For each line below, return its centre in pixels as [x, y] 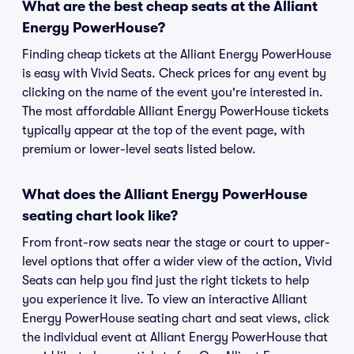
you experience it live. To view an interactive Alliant [165, 299]
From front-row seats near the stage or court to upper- [176, 243]
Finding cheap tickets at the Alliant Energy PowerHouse [177, 55]
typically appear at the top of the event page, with [164, 130]
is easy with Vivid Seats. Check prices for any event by [174, 73]
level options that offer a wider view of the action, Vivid [177, 262]
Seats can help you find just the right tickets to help [166, 281]
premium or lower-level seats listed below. [139, 149]
